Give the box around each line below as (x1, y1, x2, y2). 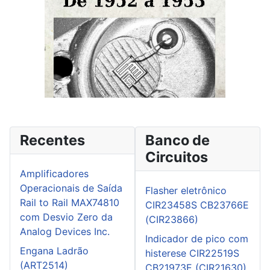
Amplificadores (20, 167, 89, 180)
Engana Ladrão (20, 244, 89, 257)
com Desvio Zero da (20, 210, 113, 223)
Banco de (145, 131, 210, 149)
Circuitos (145, 148, 208, 166)
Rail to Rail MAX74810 (20, 196, 119, 209)
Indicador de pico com (145, 232, 248, 245)
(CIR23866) (145, 213, 198, 225)
